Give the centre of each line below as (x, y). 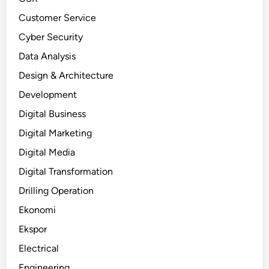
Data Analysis (47, 56)
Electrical (39, 248)
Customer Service (58, 17)
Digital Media (47, 152)
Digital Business (53, 113)
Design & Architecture (66, 75)
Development (48, 94)
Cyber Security (51, 37)
